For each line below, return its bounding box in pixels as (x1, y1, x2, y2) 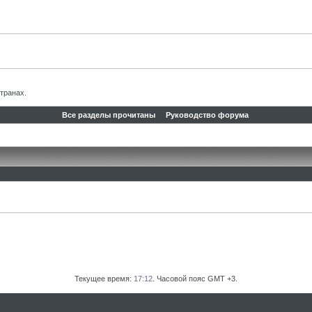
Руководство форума (166, 111, 249, 119)
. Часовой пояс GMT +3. (153, 274, 237, 283)
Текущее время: (75, 274, 134, 283)
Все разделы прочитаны (62, 111, 155, 119)
